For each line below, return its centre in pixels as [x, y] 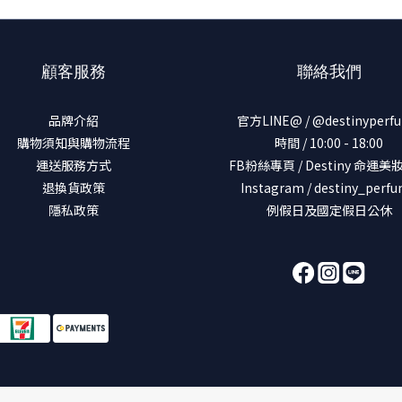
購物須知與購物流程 [73, 143]
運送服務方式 [73, 165]
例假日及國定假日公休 [329, 210]
